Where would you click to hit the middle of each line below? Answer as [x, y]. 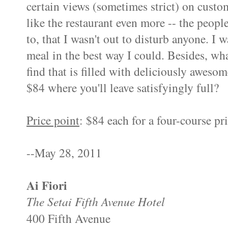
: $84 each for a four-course [147, 120]
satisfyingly [165, 88]
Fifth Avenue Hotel [118, 202]
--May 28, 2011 [64, 153]
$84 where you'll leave [82, 88]
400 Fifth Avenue [68, 219]
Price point [53, 120]
